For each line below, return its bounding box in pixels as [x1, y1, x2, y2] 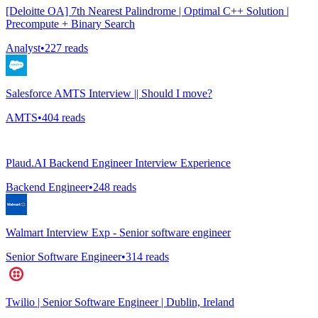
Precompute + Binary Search [6, 17, 135, 30]
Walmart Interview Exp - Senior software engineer [6, 226, 231, 238]
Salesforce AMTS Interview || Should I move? [6, 87, 212, 99]
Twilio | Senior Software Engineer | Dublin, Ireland [6, 295, 234, 308]
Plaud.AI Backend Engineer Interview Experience [6, 156, 231, 169]
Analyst [6, 41, 40, 54]
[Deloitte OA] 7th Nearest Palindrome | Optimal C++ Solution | [6, 4, 289, 17]
